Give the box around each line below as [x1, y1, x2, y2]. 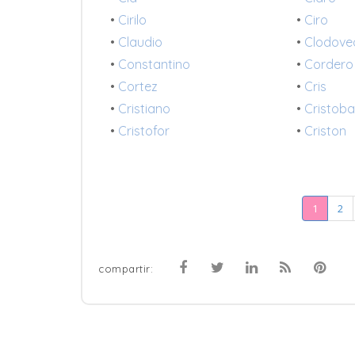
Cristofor [118, 123, 170, 139]
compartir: [98, 262, 153, 276]
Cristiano [118, 101, 170, 117]
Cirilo [118, 12, 147, 29]
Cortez [118, 78, 158, 95]
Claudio [118, 34, 162, 51]
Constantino [118, 56, 190, 73]
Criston [304, 123, 347, 139]
